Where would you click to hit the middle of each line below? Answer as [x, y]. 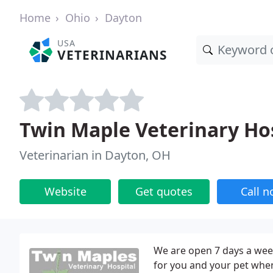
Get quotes [164, 191]
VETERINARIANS [112, 55]
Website [65, 191]
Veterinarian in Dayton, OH [95, 155]
